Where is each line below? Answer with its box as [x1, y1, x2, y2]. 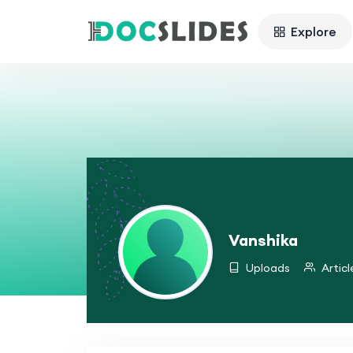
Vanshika [228, 229, 298, 250]
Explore [290, 23, 336, 39]
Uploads [243, 260, 290, 275]
